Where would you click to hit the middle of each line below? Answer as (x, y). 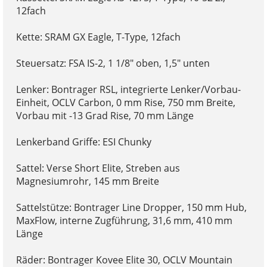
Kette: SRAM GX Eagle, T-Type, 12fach (98, 37)
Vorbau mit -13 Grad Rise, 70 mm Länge (105, 116)
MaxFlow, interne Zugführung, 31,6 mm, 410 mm (124, 221)
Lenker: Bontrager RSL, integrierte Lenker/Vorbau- (128, 90)
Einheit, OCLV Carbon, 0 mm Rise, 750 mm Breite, (125, 103)
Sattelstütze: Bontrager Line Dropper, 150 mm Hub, (131, 208)
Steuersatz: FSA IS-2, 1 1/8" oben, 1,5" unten (113, 63)
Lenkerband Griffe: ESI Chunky (83, 142)
